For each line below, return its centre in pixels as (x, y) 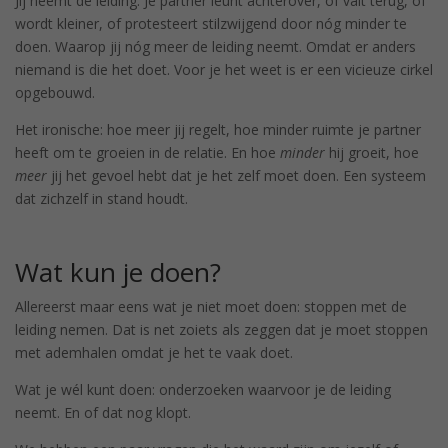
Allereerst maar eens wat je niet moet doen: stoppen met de (211, 306)
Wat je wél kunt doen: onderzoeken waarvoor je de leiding (203, 389)
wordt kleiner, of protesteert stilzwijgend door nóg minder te (211, 23)
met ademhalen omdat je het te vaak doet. (154, 352)
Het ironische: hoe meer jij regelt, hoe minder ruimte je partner (218, 129)
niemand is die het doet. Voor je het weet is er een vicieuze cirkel (224, 69)
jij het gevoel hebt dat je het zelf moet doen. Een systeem (236, 175)
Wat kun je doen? (118, 271)
